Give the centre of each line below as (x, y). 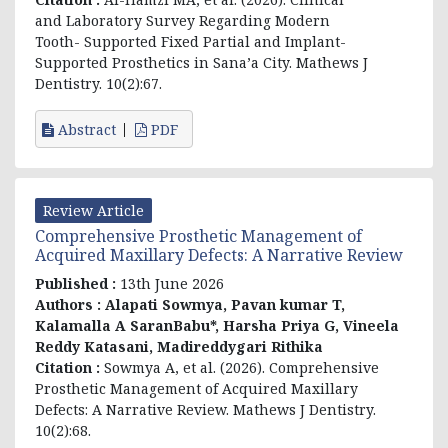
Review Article (93, 210)
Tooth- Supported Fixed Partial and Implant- (190, 41)
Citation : (69, 367)
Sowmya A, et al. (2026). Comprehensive (241, 367)
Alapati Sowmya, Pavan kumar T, (225, 304)
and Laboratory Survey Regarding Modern (182, 20)
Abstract (85, 129)
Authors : (70, 304)
